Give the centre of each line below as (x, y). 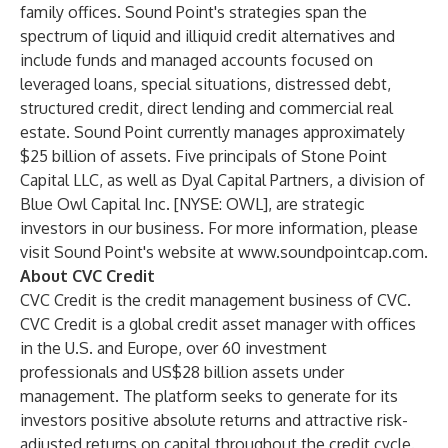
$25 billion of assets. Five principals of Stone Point (203, 156)
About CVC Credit (87, 276)
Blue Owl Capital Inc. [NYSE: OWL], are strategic (192, 204)
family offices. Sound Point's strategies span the (193, 12)
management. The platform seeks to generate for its (209, 396)
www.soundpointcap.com (331, 252)
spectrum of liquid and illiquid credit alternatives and (207, 36)
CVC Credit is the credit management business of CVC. (215, 300)
